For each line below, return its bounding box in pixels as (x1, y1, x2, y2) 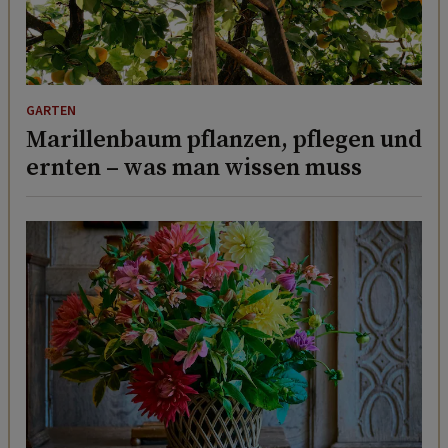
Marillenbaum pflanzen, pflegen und (26, 122, 422, 156)
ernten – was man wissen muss (26, 150, 362, 184)
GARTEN (26, 101, 76, 122)
